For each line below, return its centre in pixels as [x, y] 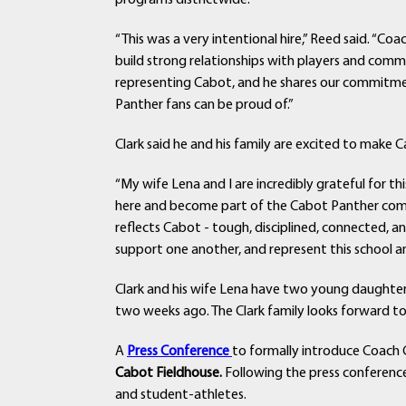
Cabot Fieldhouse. [169, 374]
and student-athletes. [181, 396]
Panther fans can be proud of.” [204, 106]
